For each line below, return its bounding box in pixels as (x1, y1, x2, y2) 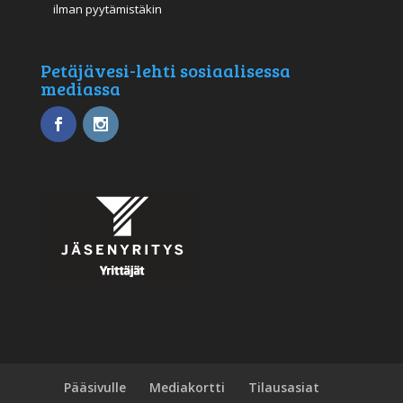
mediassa (40, 75, 121, 101)
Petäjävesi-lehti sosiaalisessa (40, 57, 291, 83)
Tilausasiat (247, 379, 319, 397)
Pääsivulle (63, 379, 126, 397)
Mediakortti (148, 379, 225, 397)
